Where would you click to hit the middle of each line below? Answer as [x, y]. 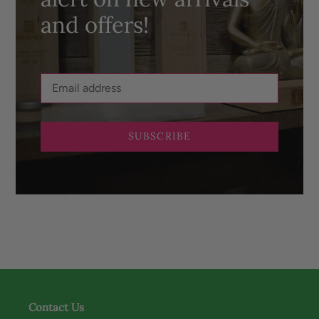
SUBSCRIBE [159, 136]
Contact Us [56, 307]
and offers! [95, 24]
